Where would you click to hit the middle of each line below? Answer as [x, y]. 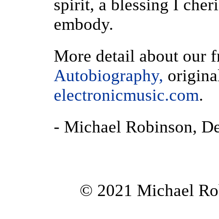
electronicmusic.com [126, 95]
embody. [84, 24]
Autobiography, [111, 76]
